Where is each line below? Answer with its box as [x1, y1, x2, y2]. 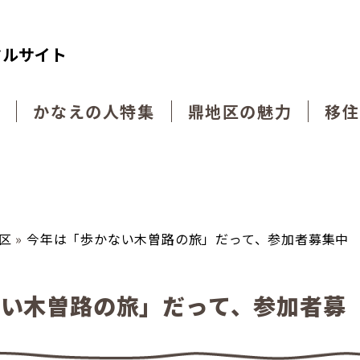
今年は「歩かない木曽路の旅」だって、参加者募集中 [26, 228, 350, 248]
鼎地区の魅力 [187, 100, 292, 123]
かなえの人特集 [33, 100, 155, 123]
